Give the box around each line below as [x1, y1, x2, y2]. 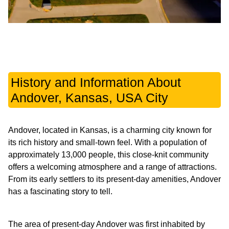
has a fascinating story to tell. [8, 187, 112, 196]
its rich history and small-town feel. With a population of [8, 138, 207, 147]
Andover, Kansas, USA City [11, 90, 168, 105]
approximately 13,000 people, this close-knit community [8, 150, 209, 159]
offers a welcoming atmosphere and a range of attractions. [8, 163, 217, 172]
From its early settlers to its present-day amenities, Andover [8, 175, 221, 184]
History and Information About [11, 75, 181, 90]
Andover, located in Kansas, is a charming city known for [8, 126, 212, 135]
